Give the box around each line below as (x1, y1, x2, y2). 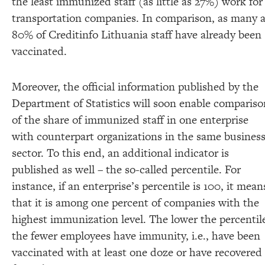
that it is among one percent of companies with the (12, 194, 259, 211)
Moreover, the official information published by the (12, 78, 258, 95)
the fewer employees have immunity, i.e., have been (12, 227, 260, 244)
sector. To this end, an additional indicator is (12, 144, 229, 161)
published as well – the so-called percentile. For (12, 161, 241, 177)
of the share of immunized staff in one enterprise (12, 111, 248, 128)
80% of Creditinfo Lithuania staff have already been (12, 26, 261, 43)
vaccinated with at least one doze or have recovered (12, 244, 262, 260)
